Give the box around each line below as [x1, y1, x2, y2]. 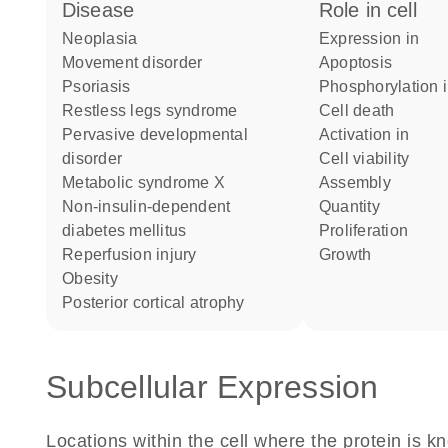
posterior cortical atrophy [73, 294, 245, 311]
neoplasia [74, 30, 138, 47]
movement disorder [75, 54, 203, 71]
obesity [74, 270, 118, 287]
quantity [331, 198, 380, 215]
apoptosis [330, 54, 393, 71]
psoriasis [73, 78, 131, 95]
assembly [330, 174, 391, 191]
